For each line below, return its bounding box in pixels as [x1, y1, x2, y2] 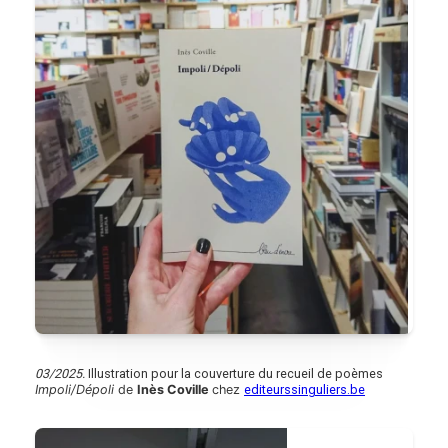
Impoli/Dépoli [35, 381, 118, 397]
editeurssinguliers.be [244, 381, 365, 397]
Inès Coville [137, 381, 212, 397]
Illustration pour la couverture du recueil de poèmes [85, 365, 383, 381]
